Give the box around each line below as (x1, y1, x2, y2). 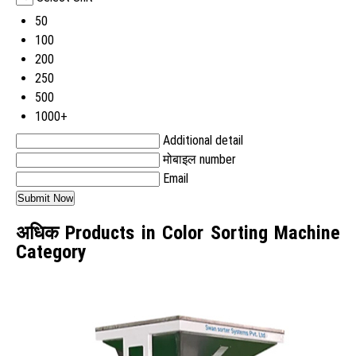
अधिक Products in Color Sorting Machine (16, 221, 340, 244)
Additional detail (163, 132, 243, 148)
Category (16, 240, 87, 263)
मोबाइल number (163, 151, 236, 167)
